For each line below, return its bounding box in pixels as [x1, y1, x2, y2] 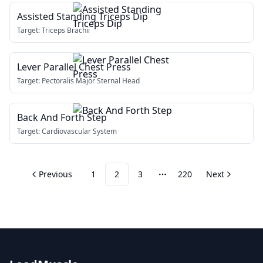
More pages [161, 174, 215, 187]
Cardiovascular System [42, 126, 117, 136]
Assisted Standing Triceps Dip [17, 10, 148, 23]
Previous [39, 168, 72, 180]
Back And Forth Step [17, 111, 107, 124]
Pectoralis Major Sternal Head [42, 76, 140, 86]
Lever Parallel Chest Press [17, 60, 131, 73]
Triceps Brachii [42, 25, 90, 35]
